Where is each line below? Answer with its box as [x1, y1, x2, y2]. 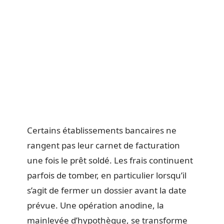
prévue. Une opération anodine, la [27, 199, 164, 211]
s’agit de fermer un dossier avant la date [27, 184, 186, 196]
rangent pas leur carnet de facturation [27, 139, 180, 151]
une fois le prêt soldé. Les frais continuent [27, 154, 193, 166]
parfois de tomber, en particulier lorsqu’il [27, 169, 186, 181]
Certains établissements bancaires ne [27, 124, 176, 136]
